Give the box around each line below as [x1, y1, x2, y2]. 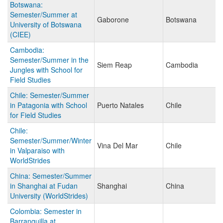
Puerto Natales [97, 100, 144, 111]
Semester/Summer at [10, 9, 77, 20]
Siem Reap [97, 60, 132, 70]
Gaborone [97, 14, 129, 25]
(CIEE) [10, 29, 31, 40]
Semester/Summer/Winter [10, 135, 92, 146]
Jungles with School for [10, 65, 83, 75]
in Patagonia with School [10, 100, 87, 111]
